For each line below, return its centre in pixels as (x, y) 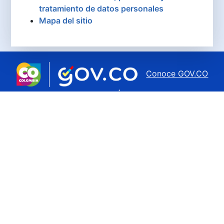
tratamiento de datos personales (101, 9)
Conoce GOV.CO (177, 74)
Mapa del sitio (66, 21)
